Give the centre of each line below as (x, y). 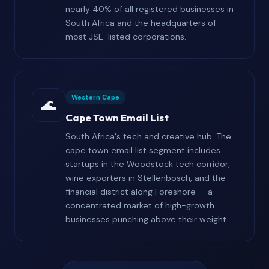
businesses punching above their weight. (147, 219)
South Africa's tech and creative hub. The (148, 137)
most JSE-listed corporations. (126, 37)
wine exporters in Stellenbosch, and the (146, 178)
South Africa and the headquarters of (141, 23)
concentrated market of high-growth (140, 206)
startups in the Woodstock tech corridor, (148, 164)
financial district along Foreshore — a (139, 192)
